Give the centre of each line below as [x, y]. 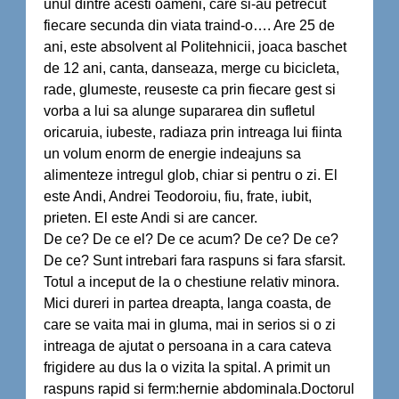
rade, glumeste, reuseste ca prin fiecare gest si [190, 90]
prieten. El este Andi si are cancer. [151, 218]
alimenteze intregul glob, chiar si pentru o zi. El [191, 175]
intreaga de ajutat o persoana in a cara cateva [187, 346]
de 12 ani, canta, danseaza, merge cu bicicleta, [191, 68]
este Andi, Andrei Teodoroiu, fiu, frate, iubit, [178, 196]
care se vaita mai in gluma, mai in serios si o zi [190, 325]
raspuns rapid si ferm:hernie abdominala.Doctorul [199, 389]
